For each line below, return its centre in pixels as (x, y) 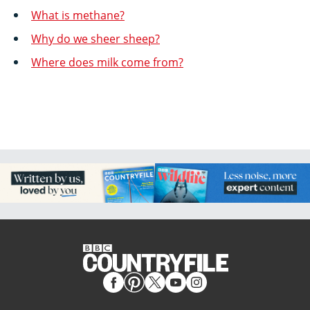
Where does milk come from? (107, 62)
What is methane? (78, 15)
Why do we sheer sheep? (95, 38)
